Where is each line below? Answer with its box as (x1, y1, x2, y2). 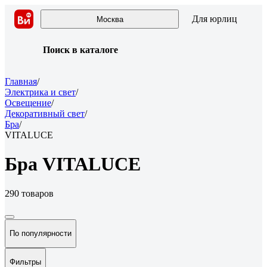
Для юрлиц (192, 14, 237, 24)
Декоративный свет (5, 108, 85, 119)
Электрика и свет (5, 87, 76, 97)
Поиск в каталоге (43, 45, 118, 55)
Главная (5, 76, 37, 86)
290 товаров (5, 188, 54, 198)
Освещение (5, 98, 51, 108)
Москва (96, 14, 123, 24)
